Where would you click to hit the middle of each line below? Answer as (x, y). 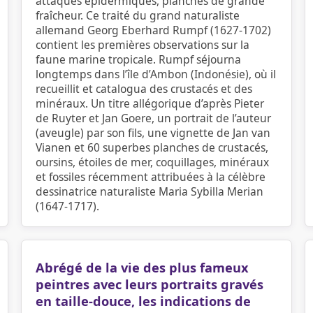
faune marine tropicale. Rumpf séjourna (138, 59)
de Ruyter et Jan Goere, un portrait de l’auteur (153, 118)
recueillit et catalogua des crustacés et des (144, 89)
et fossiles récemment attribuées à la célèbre (151, 177)
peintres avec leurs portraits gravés (150, 284)
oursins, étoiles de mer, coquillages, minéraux (152, 162)
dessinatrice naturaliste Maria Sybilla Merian (150, 191)
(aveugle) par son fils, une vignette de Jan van (153, 133)
